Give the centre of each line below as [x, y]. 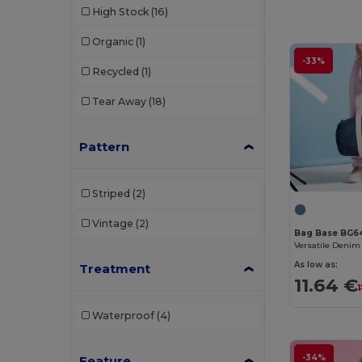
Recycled [115, 72]
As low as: [316, 265]
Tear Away [119, 102]
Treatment [115, 268]
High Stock [120, 12]
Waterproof [123, 316]
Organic [112, 42]
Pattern [105, 146]
